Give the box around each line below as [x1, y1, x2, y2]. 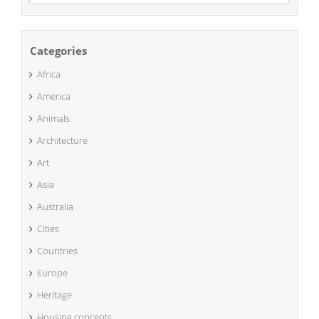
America [37, 89, 70, 103]
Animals [37, 111, 70, 125]
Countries [37, 244, 78, 257]
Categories [30, 43, 87, 58]
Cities [37, 221, 59, 235]
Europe [37, 266, 68, 279]
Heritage [37, 288, 72, 301]
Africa [37, 67, 61, 80]
